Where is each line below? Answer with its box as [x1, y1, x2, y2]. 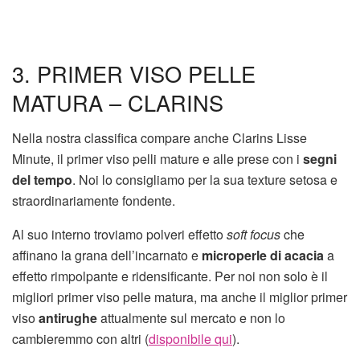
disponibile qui [149, 329, 232, 349]
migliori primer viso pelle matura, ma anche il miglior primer [12, 288, 347, 307]
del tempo [12, 170, 72, 190]
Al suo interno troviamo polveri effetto [12, 225, 227, 244]
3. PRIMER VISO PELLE [12, 57, 256, 89]
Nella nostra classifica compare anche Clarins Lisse [12, 129, 307, 148]
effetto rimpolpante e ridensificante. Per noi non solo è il [12, 267, 328, 286]
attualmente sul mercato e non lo [97, 309, 285, 328]
